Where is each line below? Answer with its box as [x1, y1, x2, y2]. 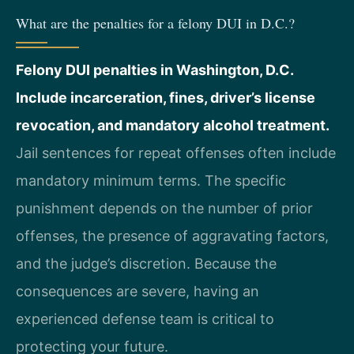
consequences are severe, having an [16, 283, 259, 300]
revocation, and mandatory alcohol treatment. [16, 117, 330, 134]
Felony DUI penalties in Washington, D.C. [16, 62, 293, 79]
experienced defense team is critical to [16, 311, 274, 328]
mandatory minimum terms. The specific [16, 172, 286, 190]
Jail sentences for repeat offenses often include [16, 145, 336, 162]
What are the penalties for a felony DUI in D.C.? [16, 13, 295, 33]
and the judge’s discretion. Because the [16, 255, 277, 273]
